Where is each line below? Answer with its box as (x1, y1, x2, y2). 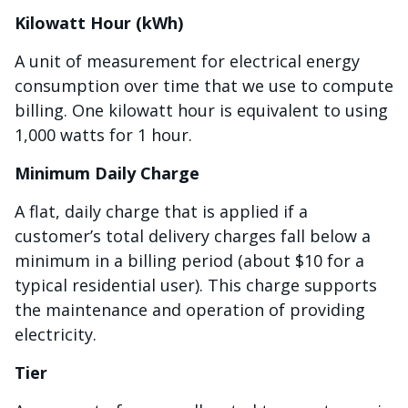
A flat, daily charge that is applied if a (15, 200, 308, 222)
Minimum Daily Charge (15, 162, 199, 184)
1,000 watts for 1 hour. (15, 124, 197, 146)
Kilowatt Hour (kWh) (15, 12, 183, 34)
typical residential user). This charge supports (15, 274, 377, 296)
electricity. (15, 323, 97, 345)
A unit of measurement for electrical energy (15, 50, 360, 72)
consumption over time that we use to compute (15, 75, 393, 97)
